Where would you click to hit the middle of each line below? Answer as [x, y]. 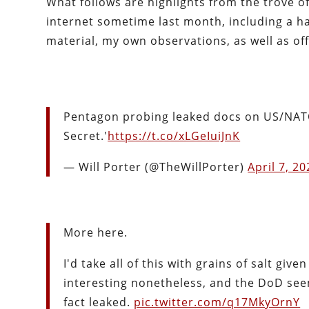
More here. [96, 233]
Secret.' [86, 136]
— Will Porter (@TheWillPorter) [156, 167]
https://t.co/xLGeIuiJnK [174, 136]
